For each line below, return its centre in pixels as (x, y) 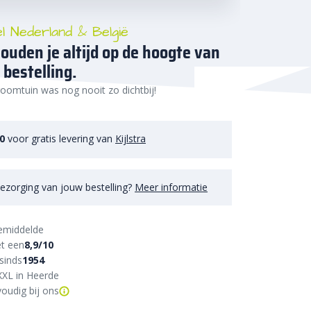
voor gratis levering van (60, 138)
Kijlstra (131, 138)
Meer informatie (171, 187)
